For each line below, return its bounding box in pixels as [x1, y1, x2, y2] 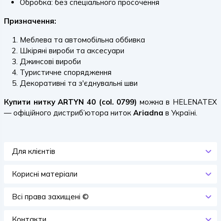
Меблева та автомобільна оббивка [20, 35, 145, 44]
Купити [4, 97, 31, 107]
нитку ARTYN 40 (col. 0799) [33, 97, 137, 107]
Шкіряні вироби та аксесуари [20, 46, 124, 55]
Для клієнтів [12, 147, 55, 156]
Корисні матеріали [12, 169, 77, 179]
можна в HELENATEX [137, 97, 217, 107]
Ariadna [133, 108, 163, 117]
